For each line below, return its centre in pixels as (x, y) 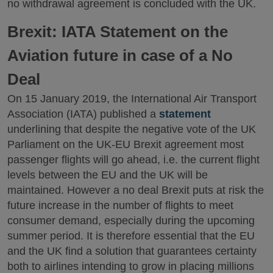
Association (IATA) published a (83, 114)
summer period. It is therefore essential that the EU (131, 236)
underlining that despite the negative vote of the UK (132, 129)
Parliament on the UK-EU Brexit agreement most (126, 144)
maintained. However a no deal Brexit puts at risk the (136, 190)
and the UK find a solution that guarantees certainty (132, 251)
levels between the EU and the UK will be (108, 175)
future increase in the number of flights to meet (120, 205)
